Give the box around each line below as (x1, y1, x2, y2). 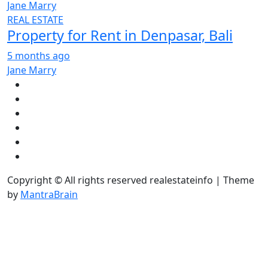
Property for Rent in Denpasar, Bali (7, 26, 233, 45)
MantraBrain (20, 188, 78, 201)
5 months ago (7, 49, 70, 62)
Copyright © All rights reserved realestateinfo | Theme (7, 173, 254, 187)
